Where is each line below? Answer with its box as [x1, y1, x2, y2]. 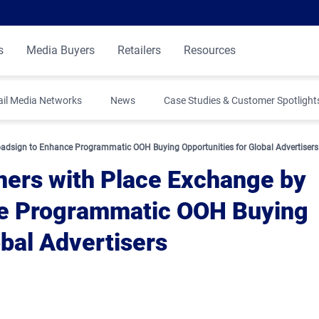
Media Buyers [26, 43, 95, 57]
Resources [184, 43, 236, 57]
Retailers [117, 43, 161, 57]
